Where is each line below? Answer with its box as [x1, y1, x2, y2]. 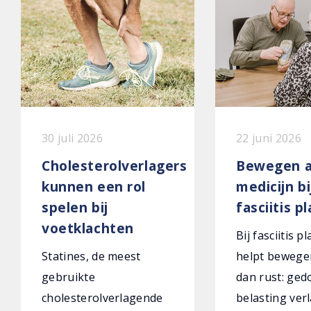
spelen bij [42, 198, 108, 217]
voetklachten [42, 219, 134, 237]
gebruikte [42, 269, 95, 285]
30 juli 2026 [42, 131, 103, 146]
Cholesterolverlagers [42, 156, 187, 175]
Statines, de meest [42, 249, 141, 264]
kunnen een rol [42, 177, 146, 196]
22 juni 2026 [236, 131, 301, 146]
